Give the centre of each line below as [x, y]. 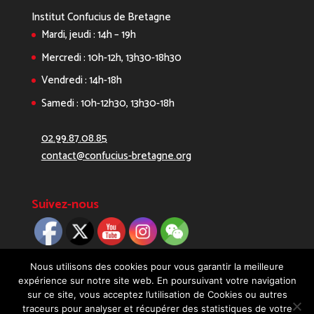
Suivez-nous [65, 205]
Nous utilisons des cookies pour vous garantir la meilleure [157, 266]
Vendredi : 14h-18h [81, 80]
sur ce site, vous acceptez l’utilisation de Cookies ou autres [157, 294]
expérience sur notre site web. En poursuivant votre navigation [157, 280]
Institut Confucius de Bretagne [101, 17]
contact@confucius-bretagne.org [116, 156]
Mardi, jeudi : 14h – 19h [88, 35]
